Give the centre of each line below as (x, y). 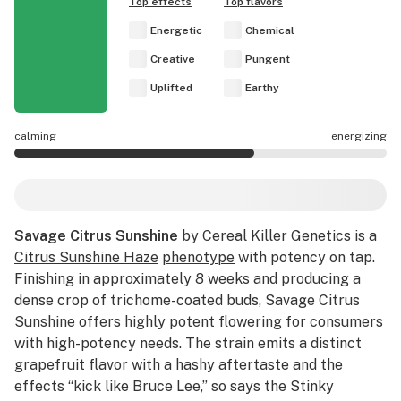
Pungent (268, 59)
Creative (173, 59)
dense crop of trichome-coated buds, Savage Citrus (187, 300)
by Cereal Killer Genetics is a (277, 236)
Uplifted (171, 88)
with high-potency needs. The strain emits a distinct (188, 343)
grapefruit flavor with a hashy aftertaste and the (179, 365)
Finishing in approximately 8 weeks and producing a (188, 279)
